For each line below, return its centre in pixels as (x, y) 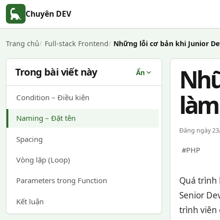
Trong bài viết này (56, 72)
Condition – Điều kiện (53, 97)
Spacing (29, 139)
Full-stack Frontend (76, 43)
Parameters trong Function (61, 180)
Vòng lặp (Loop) (43, 160)
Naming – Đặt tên (46, 118)
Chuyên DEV (48, 14)
